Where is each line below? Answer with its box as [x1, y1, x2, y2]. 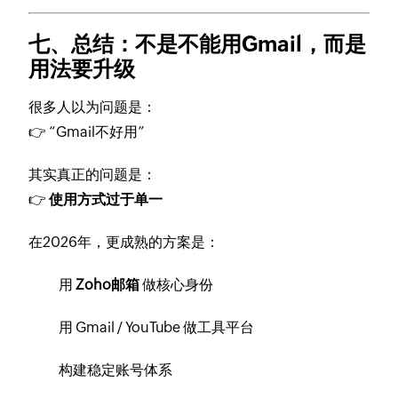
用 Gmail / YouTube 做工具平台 [59, 319, 255, 337]
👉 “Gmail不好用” [28, 123, 146, 141]
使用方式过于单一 [49, 191, 163, 209]
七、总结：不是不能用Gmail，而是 [28, 32, 367, 57]
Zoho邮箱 [76, 276, 140, 294]
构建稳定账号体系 [59, 362, 173, 379]
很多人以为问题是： [28, 99, 157, 116]
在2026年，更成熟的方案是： [28, 234, 220, 251]
